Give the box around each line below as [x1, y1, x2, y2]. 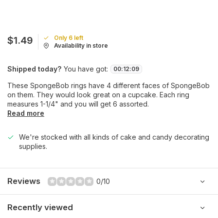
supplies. [19, 142, 47, 150]
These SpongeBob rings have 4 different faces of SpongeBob [7, 81, 210, 90]
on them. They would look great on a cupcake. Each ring [7, 91, 189, 99]
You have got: [64, 65, 108, 73]
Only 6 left [54, 34, 83, 41]
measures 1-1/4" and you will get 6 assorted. [7, 100, 149, 108]
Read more [7, 109, 44, 117]
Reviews [7, 176, 40, 186]
